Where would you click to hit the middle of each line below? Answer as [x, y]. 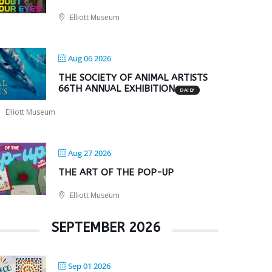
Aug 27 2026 [90, 153]
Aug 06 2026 [90, 58]
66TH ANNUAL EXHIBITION [117, 89]
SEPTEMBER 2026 [106, 228]
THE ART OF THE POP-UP [116, 172]
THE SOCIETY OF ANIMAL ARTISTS [133, 78]
